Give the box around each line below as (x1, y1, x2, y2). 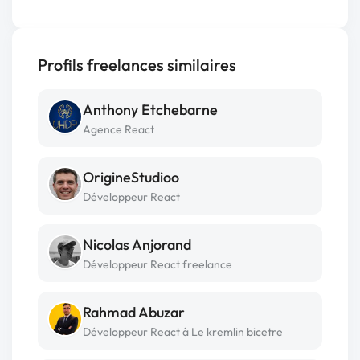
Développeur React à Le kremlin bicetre (83, 325, 283, 340)
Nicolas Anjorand (83, 235, 191, 255)
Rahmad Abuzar (83, 303, 185, 322)
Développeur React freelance (83, 257, 232, 272)
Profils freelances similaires (38, 55, 236, 76)
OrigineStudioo (83, 168, 179, 187)
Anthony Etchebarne (83, 100, 218, 120)
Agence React (83, 122, 154, 137)
